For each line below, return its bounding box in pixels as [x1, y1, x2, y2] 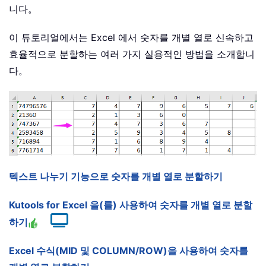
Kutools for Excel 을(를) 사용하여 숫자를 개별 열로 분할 [9, 199, 252, 211]
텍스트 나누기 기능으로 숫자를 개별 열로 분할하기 [9, 170, 223, 183]
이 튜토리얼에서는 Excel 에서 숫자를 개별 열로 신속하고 [9, 31, 254, 44]
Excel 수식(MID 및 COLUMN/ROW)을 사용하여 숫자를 [9, 245, 248, 257]
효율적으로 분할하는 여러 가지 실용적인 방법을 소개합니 [9, 48, 255, 61]
